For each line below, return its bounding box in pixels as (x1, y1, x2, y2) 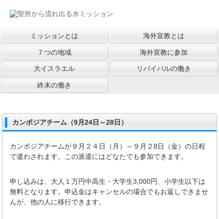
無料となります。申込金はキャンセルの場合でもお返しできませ (10, 187, 209, 196)
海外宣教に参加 (140, 48, 188, 56)
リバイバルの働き (136, 65, 192, 73)
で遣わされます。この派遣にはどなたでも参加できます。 (10, 152, 188, 160)
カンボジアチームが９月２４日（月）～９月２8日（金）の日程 (10, 142, 206, 150)
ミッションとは (30, 32, 79, 40)
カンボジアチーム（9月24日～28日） (12, 118, 128, 126)
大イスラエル (34, 65, 75, 73)
